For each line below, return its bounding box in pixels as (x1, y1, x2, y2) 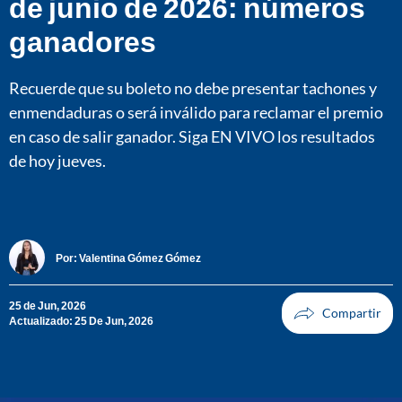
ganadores (9, 22, 156, 58)
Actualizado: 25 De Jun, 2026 (9, 314, 153, 328)
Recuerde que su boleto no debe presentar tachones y (9, 77, 377, 98)
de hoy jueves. (9, 150, 106, 170)
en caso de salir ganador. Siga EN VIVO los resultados (9, 126, 375, 146)
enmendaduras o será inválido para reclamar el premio (9, 101, 383, 122)
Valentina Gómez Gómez (79, 250, 201, 265)
